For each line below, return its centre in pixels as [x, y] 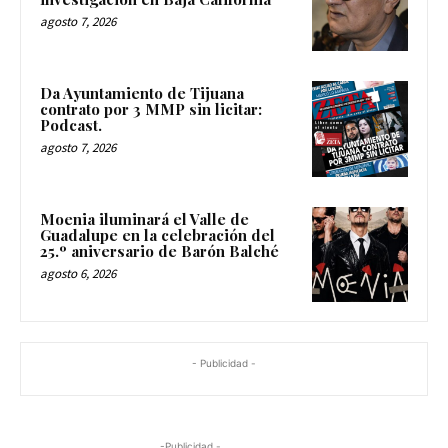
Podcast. [71, 125]
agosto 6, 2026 [78, 273]
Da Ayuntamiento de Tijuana [142, 93]
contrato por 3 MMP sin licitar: [151, 109]
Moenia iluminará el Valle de [144, 218]
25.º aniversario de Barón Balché [159, 250]
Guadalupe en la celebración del [157, 234]
